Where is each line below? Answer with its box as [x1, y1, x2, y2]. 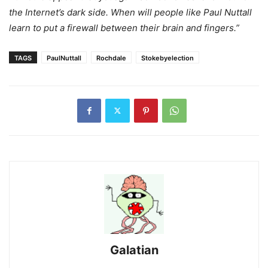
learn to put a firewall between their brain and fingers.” [9, 22, 239, 33]
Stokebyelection [141, 53, 194, 62]
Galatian [109, 242, 159, 257]
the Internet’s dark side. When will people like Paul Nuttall [9, 6, 252, 18]
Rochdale [96, 53, 126, 62]
